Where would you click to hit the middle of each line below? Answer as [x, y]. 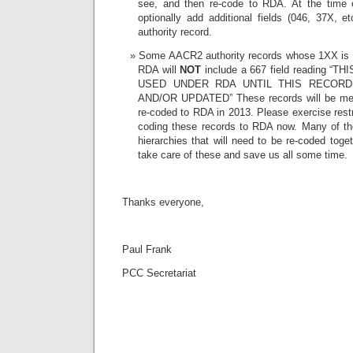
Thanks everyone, [163, 202]
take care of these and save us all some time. [244, 154]
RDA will [159, 69]
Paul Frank [147, 249]
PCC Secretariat [159, 273]
